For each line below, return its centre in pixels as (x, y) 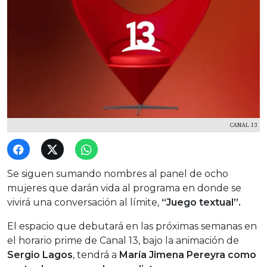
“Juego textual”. (201, 203)
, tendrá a (96, 255)
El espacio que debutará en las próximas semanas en (132, 226)
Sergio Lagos (40, 255)
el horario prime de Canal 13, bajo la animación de (123, 241)
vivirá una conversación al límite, (84, 203)
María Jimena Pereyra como (188, 255)
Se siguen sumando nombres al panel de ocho (118, 174)
